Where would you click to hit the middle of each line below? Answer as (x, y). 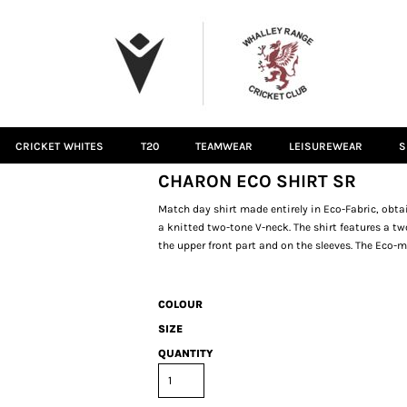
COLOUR (180, 304)
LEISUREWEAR (325, 147)
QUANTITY (186, 353)
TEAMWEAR (223, 147)
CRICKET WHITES (60, 147)
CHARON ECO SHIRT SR (257, 181)
